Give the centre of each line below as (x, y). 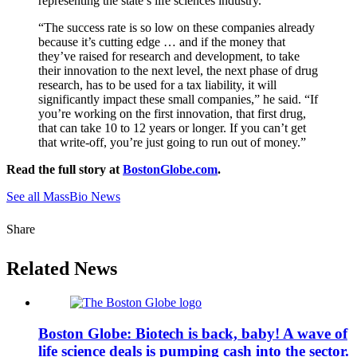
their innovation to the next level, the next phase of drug (178, 71)
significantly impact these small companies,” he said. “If (178, 100)
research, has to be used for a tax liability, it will (157, 85)
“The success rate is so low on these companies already (177, 28)
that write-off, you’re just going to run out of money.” (172, 143)
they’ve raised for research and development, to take (169, 57)
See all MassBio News (63, 197)
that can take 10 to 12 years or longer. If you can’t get (172, 128)
